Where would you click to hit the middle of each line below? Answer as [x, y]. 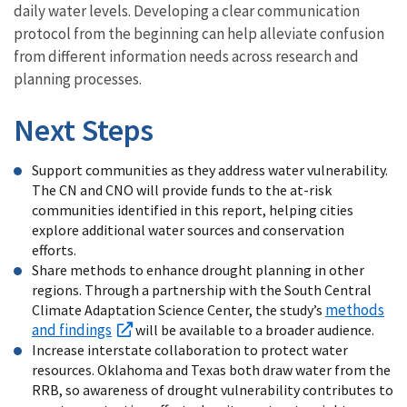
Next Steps [84, 129]
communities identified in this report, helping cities [193, 209]
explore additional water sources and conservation [188, 229]
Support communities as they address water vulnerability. [210, 169]
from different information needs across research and [186, 56]
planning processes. [79, 79]
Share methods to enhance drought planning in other [198, 269]
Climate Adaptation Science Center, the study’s [179, 309]
